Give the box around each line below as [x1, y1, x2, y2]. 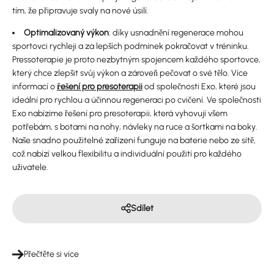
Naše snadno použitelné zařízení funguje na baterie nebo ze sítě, [12, 135, 256, 146]
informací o [12, 81, 57, 92]
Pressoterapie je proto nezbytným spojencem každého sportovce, [12, 54, 261, 65]
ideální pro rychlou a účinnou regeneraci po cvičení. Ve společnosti [12, 94, 261, 105]
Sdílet [130, 202, 154, 213]
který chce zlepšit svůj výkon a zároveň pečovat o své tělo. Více [12, 67, 248, 78]
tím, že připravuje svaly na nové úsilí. [12, 5, 149, 16]
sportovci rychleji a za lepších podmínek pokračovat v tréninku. [12, 40, 249, 51]
